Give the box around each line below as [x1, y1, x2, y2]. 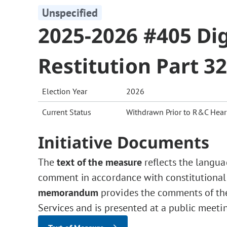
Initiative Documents [38, 131, 210, 154]
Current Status [42, 107, 91, 118]
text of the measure [57, 156, 144, 169]
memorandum [38, 186, 101, 200]
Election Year [42, 86, 87, 97]
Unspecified [42, 6, 98, 20]
